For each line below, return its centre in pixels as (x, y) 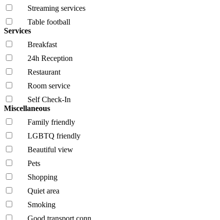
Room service (49, 85)
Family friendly (51, 122)
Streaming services (56, 8)
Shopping (42, 177)
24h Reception (50, 58)
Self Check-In (49, 99)
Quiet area (43, 191)
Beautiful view (50, 149)
